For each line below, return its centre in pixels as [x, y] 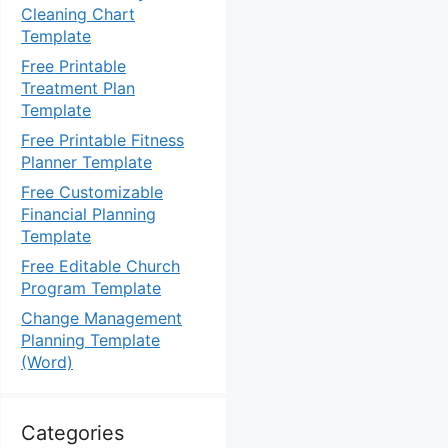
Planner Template [86, 162]
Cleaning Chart [78, 14]
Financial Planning [88, 214]
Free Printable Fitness [102, 140]
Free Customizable [92, 192]
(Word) [47, 362]
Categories [72, 433]
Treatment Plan [78, 88]
